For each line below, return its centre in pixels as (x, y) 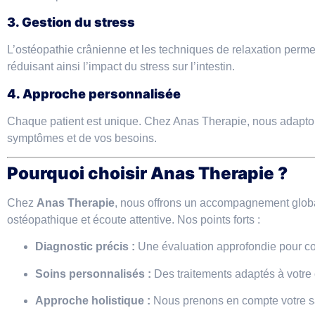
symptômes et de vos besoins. (82, 138)
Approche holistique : (93, 301)
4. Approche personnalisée (94, 94)
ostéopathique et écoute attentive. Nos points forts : (134, 220)
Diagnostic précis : (85, 247)
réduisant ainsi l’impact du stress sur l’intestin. (121, 67)
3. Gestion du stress (71, 22)
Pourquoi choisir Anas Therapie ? (147, 174)
